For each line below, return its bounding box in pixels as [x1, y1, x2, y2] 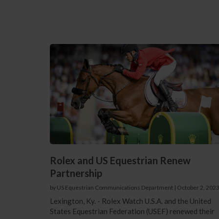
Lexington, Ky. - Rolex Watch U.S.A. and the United [49, 197, 211, 206]
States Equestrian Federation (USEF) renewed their [49, 207, 215, 216]
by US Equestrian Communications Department [49, 184, 173, 192]
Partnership [49, 167, 102, 179]
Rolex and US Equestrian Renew [49, 154, 191, 167]
